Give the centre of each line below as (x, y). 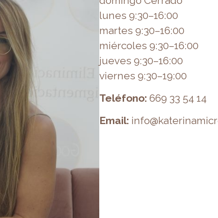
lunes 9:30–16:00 (138, 16)
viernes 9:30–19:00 (143, 76)
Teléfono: (123, 98)
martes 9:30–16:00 (142, 31)
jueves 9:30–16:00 (141, 61)
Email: (114, 121)
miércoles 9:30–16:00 (149, 46)
